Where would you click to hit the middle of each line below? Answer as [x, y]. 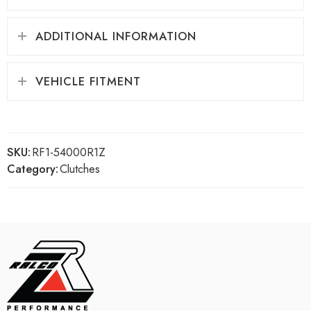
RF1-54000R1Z [69, 152]
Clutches [80, 168]
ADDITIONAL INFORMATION [116, 36]
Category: [33, 168]
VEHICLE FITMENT [88, 81]
